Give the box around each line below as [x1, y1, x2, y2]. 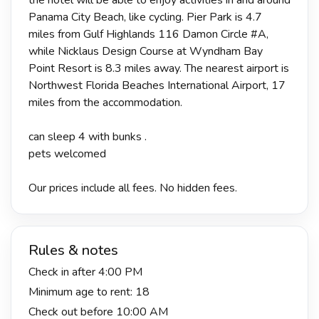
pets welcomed [28, 145, 106, 162]
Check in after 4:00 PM [28, 263, 142, 280]
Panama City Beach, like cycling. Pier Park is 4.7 [28, 9, 262, 25]
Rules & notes [28, 240, 118, 260]
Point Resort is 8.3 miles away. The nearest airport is [28, 60, 289, 76]
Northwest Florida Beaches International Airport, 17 [28, 77, 286, 93]
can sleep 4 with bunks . [28, 128, 147, 145]
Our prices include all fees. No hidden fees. [28, 179, 237, 196]
